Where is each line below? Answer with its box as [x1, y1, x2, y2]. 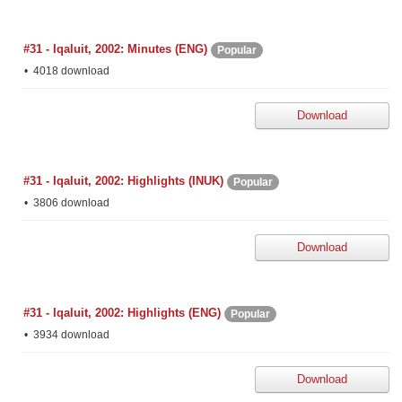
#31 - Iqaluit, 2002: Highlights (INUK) [23, 174, 223, 188]
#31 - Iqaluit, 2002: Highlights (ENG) [23, 306, 221, 320]
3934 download [31, 328, 109, 341]
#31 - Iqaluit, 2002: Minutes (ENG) [23, 42, 207, 57]
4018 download [31, 65, 109, 77]
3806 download [31, 197, 109, 209]
